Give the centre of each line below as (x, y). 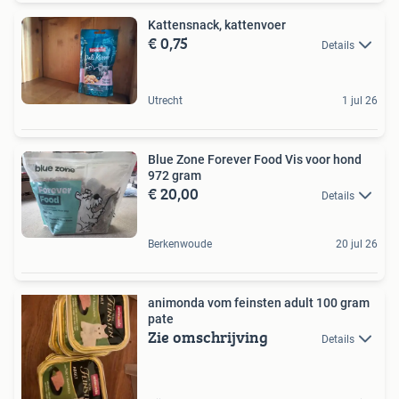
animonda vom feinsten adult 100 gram (259, 302)
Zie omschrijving (208, 337)
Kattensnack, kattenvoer (217, 24)
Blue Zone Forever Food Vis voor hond (255, 159)
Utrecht (165, 100)
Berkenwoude (180, 244)
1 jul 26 (360, 100)
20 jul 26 (357, 244)
